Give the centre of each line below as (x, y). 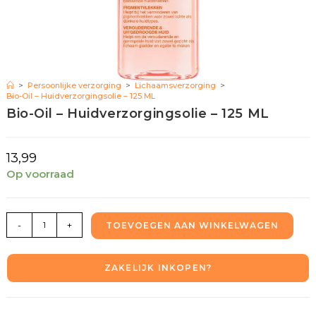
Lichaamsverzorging (175, 85)
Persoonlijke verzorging (74, 85)
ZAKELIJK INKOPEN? (158, 267)
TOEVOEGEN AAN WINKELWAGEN (192, 225)
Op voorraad (40, 174)
